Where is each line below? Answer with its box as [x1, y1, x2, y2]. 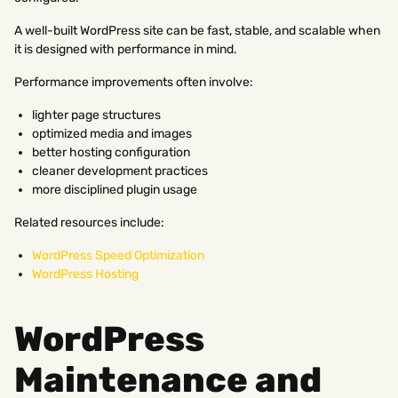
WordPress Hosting [32, 266, 139, 282]
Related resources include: [14, 214, 164, 230]
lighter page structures [32, 107, 161, 123]
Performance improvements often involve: [14, 74, 253, 90]
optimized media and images [32, 125, 192, 141]
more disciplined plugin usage [32, 181, 197, 197]
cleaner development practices [32, 163, 208, 179]
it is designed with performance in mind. [14, 41, 237, 57]
